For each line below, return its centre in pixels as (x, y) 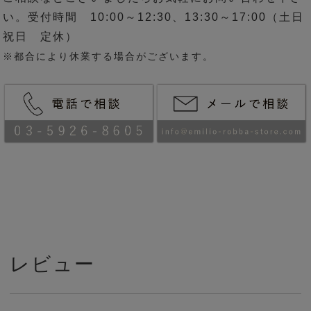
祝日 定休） (41, 37)
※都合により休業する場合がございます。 (109, 57)
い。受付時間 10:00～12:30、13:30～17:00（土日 (154, 17)
